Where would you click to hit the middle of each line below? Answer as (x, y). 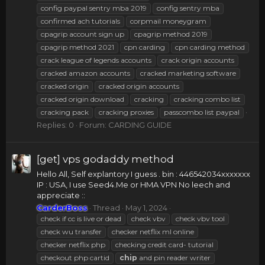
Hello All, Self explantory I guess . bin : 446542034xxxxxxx (143, 174)
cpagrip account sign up (83, 34)
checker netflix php (73, 244)
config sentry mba (188, 8)
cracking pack (65, 112)
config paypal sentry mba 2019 (94, 8)
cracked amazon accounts (85, 73)
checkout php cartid (75, 257)
